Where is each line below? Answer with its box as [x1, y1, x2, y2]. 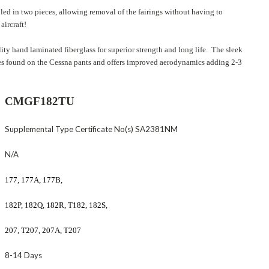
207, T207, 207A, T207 [5, 225, 81, 235]
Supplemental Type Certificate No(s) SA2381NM [5, 124, 178, 134]
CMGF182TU [5, 94, 89, 107]
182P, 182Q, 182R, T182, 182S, [5, 200, 107, 210]
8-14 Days [5, 250, 44, 260]
